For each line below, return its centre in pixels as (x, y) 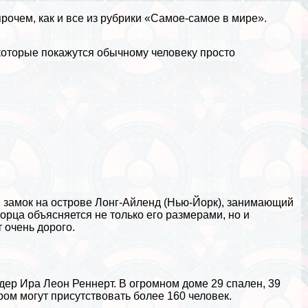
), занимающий (256, 202)
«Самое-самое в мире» (205, 18)
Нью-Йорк (193, 202)
